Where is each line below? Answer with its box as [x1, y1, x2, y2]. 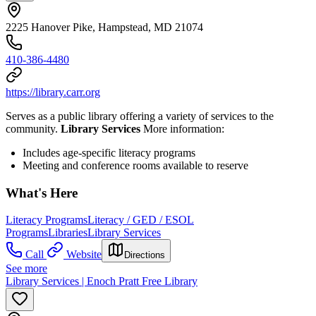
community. [6, 122, 61, 135]
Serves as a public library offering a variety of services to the [6, 109, 274, 122]
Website [66, 248, 102, 261]
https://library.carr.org [6, 85, 100, 98]
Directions [124, 250, 165, 261]
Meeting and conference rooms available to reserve [23, 159, 248, 171]
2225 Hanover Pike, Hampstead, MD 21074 [6, 20, 203, 33]
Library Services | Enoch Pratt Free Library [6, 275, 197, 288]
